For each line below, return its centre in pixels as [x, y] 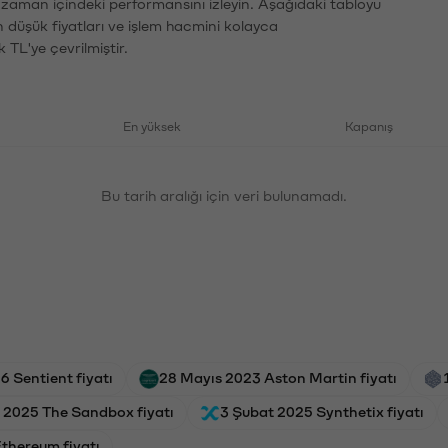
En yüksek [152, 125]
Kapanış [369, 125]
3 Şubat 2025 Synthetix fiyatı [322, 410]
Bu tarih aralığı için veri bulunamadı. [224, 194]
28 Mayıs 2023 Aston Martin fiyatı [278, 376]
